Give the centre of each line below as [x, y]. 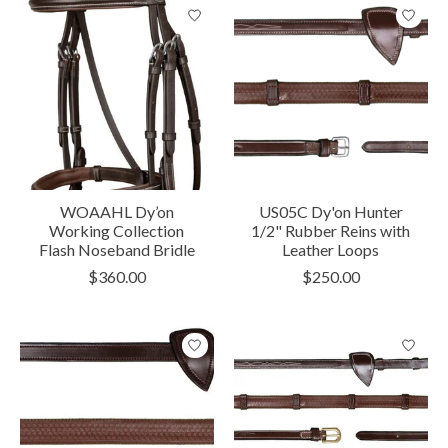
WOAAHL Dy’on [116, 212]
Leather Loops [331, 250]
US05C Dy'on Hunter [330, 212]
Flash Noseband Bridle [116, 250]
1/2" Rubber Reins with [331, 231]
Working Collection [117, 231]
